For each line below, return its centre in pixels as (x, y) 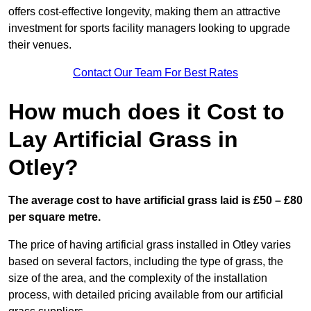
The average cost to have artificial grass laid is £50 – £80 (155, 201)
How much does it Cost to (146, 112)
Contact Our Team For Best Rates (155, 73)
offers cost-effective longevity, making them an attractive (144, 12)
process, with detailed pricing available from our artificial (146, 295)
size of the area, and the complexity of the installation (138, 278)
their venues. (40, 45)
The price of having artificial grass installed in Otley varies (150, 245)
